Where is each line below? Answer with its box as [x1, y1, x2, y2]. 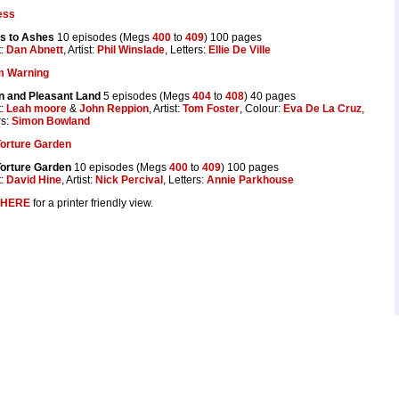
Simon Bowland [12, 114, 90, 127]
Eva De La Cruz [283, 102, 362, 115]
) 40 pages [244, 89, 296, 102]
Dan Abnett [6, 43, 63, 56]
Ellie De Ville [208, 43, 271, 56]
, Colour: [240, 102, 283, 115]
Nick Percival [95, 173, 163, 186]
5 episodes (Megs [101, 89, 192, 102]
